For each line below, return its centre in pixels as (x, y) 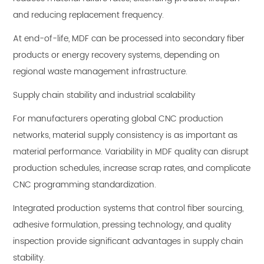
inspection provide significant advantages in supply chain (128, 242)
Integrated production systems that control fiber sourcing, (128, 209)
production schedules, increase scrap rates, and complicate (132, 169)
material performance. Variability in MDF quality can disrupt (131, 152)
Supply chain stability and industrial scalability (104, 95)
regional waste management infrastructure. (100, 72)
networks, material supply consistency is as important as (126, 136)
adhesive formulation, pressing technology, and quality (122, 225)
